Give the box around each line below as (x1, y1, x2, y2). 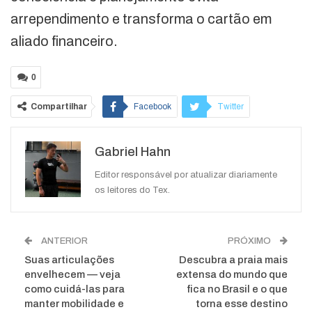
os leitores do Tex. (95, 185, 170, 196)
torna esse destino (196, 298, 288, 310)
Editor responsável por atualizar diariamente (95, 170, 277, 180)
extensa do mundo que (176, 269, 288, 281)
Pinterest (128, 157, 161, 168)
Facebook (134, 102, 171, 112)
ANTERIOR (39, 236, 88, 247)
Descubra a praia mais (179, 254, 288, 266)
